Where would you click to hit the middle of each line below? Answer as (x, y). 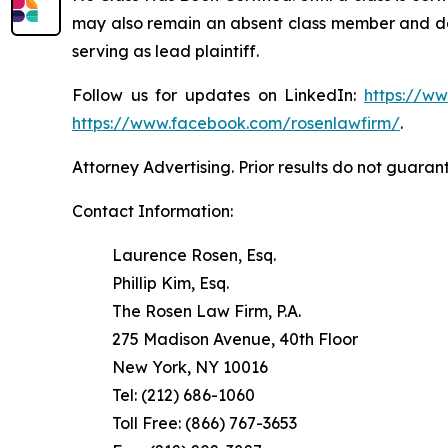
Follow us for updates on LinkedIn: (218, 95)
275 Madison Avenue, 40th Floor (235, 339)
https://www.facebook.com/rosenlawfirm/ (236, 123)
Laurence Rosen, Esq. (194, 255)
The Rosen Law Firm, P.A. (206, 311)
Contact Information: (152, 211)
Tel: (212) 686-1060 (183, 395)
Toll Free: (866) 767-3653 (204, 423)
